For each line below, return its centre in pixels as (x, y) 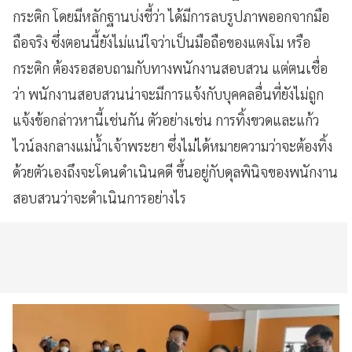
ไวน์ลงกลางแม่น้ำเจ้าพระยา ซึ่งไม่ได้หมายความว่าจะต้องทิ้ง (172, 145)
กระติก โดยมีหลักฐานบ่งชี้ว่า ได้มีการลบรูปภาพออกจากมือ (171, 16)
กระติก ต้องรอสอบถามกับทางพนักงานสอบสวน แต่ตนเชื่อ (170, 68)
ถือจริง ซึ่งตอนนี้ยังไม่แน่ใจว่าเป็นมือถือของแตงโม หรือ (161, 42)
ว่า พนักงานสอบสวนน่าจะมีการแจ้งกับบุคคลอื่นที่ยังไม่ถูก (168, 93)
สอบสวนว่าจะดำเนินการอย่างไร (99, 197)
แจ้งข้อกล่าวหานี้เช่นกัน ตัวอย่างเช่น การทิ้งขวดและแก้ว (166, 119)
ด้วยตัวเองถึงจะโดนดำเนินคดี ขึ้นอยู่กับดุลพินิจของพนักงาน (175, 171)
